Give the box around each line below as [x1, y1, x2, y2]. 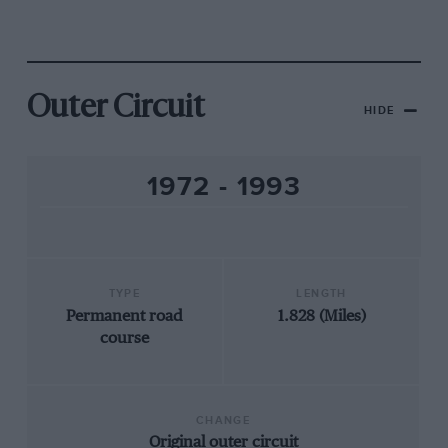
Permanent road [65, 307, 183, 325]
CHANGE [195, 414, 251, 428]
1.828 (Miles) [277, 307, 366, 325]
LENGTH [296, 287, 347, 301]
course [99, 329, 149, 347]
